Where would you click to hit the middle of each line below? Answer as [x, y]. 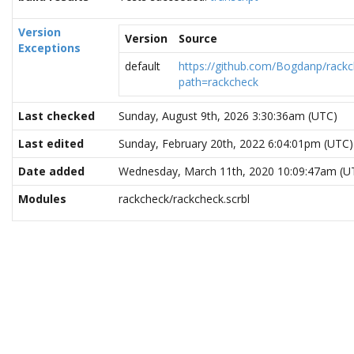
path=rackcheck [218, 82]
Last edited [51, 143]
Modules [42, 199]
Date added [51, 171]
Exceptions [49, 48]
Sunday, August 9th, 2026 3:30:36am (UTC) [228, 116]
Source [198, 38]
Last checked [56, 116]
